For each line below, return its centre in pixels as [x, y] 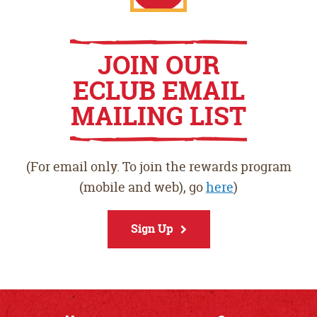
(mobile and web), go [143, 188]
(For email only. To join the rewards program [158, 167]
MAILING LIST [158, 116]
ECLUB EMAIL [158, 91]
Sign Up [152, 229]
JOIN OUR [158, 65]
